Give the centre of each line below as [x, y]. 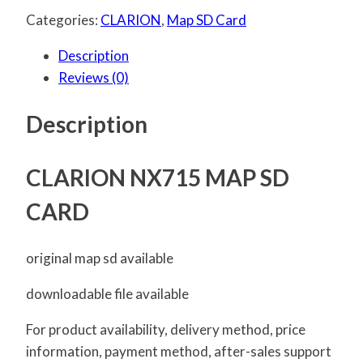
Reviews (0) [94, 78]
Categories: [63, 20]
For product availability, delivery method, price [166, 329]
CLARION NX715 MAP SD [158, 177]
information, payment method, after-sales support [179, 351]
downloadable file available [107, 293]
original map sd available [100, 258]
